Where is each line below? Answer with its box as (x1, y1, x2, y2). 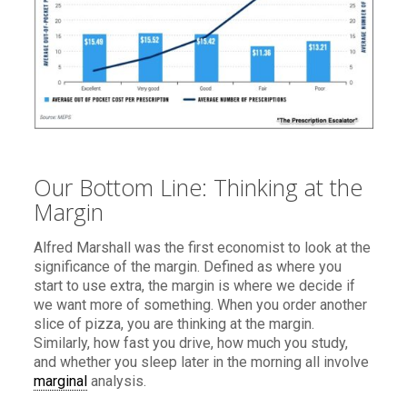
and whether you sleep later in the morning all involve (33, 352, 369, 371)
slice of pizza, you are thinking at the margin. (33, 314, 314, 333)
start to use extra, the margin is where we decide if (33, 276, 355, 294)
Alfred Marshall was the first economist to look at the (33, 238, 371, 256)
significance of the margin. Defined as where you (33, 257, 342, 275)
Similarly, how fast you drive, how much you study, (33, 333, 348, 352)
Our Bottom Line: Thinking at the (33, 171, 362, 203)
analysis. (86, 372, 146, 390)
